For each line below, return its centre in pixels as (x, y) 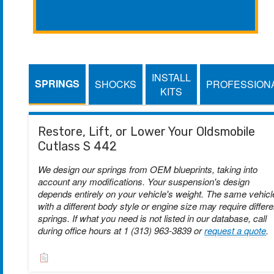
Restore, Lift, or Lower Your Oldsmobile (147, 131)
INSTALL (172, 77)
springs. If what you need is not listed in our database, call (153, 218)
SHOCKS (116, 84)
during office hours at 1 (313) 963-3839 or (121, 230)
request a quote (235, 230)
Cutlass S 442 (78, 146)
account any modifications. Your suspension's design (144, 181)
